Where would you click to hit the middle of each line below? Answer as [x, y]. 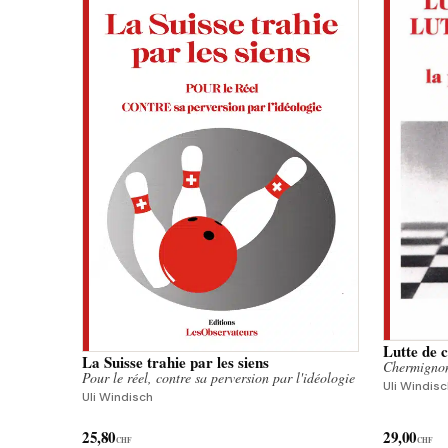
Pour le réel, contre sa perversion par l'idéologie [218, 378]
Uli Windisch [117, 397]
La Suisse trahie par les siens [175, 362]
